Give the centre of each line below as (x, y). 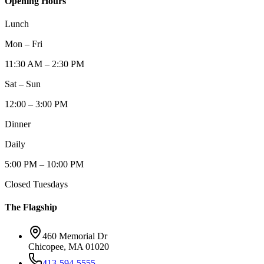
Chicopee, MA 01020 (69, 247)
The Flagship (31, 207)
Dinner (18, 124)
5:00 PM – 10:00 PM (44, 164)
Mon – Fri (24, 44)
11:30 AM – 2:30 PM (44, 64)
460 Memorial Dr (75, 236)
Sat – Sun (23, 84)
